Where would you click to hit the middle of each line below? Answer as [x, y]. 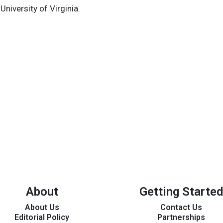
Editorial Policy [42, 217]
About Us [42, 207]
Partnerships [181, 217]
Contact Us [181, 207]
